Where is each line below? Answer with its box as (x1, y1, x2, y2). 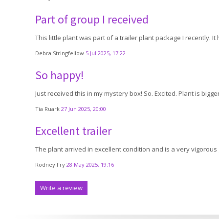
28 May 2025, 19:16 (66, 161, 114, 168)
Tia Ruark (35, 105, 61, 112)
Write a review (40, 183, 83, 192)
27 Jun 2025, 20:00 (61, 105, 106, 112)
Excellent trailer (35, 123, 111, 138)
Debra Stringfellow (35, 49, 86, 57)
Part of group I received (35, 12, 149, 27)
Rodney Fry (35, 161, 66, 168)
